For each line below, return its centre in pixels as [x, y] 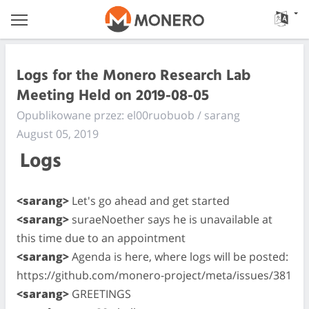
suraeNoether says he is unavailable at [171, 219]
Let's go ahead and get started [149, 200]
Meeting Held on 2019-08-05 [113, 96]
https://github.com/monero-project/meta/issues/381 [154, 275]
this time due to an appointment [101, 238]
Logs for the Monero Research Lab [133, 76]
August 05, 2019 [58, 134]
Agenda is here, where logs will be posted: [179, 256]
